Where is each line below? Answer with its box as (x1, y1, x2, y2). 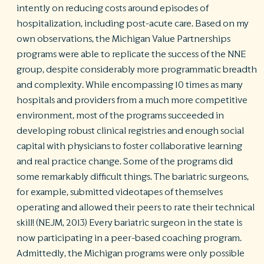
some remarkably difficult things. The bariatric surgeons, (16, 172, 249, 182)
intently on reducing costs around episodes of (16, 4, 209, 14)
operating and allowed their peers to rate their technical (16, 203, 255, 213)
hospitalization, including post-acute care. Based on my (16, 19, 249, 29)
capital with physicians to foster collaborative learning (16, 141, 242, 151)
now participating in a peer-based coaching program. (16, 233, 242, 243)
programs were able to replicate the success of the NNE (16, 49, 246, 60)
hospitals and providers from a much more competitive (16, 95, 247, 105)
